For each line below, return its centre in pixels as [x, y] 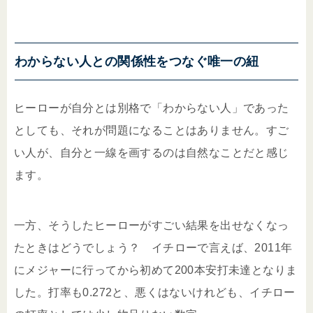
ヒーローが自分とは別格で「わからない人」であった [152, 108]
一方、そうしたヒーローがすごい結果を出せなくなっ [152, 225]
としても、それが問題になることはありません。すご [152, 130]
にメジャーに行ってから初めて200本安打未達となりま [156, 270]
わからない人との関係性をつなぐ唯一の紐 [137, 61]
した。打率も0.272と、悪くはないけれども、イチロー [155, 292]
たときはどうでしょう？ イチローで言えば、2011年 [153, 247]
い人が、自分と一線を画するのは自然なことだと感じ [152, 152]
